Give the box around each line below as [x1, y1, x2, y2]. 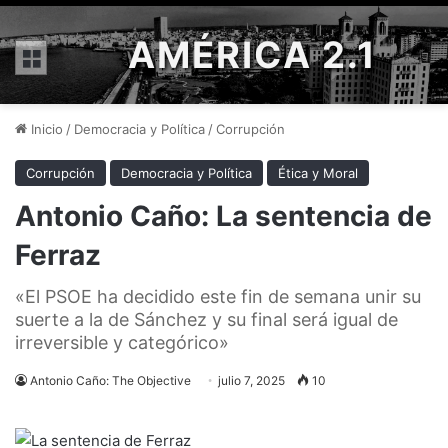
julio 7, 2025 [218, 373, 285, 388]
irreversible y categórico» [15, 332, 229, 353]
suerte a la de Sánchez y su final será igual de [15, 309, 398, 330]
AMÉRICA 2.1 [128, 33, 377, 77]
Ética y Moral [278, 165, 358, 181]
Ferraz [15, 238, 101, 272]
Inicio [27, 121, 63, 137]
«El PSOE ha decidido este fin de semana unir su [15, 286, 421, 307]
